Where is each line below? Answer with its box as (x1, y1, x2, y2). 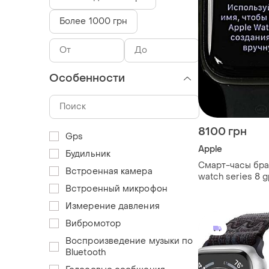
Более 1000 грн (59, 15, 128, 27)
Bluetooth (65, 246, 106, 258)
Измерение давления (65, 200, 160, 212)
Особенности (49, 71, 125, 85)
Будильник (65, 148, 110, 160)
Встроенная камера (65, 165, 153, 177)
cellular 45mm (198, 182, 256, 194)
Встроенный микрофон (65, 183, 168, 195)
